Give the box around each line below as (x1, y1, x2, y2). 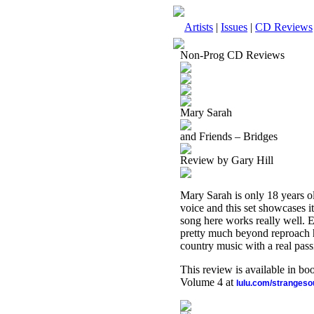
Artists (184, 21, 213, 33)
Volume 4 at (180, 276, 236, 288)
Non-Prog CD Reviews (180, 49, 285, 61)
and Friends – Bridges (180, 130, 278, 142)
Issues (221, 21, 247, 33)
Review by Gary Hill (180, 154, 273, 166)
